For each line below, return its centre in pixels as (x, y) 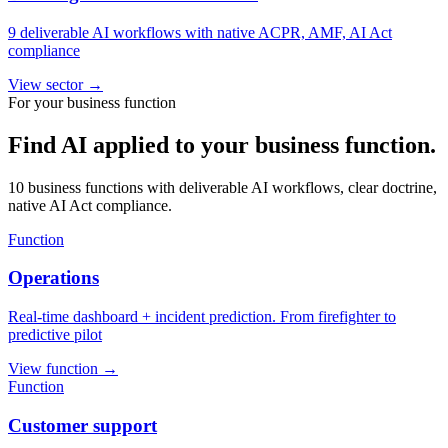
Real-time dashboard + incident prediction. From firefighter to (202, 317)
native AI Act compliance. (90, 205)
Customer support (82, 425)
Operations (53, 278)
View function (53, 369)
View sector (45, 84)
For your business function (92, 102)
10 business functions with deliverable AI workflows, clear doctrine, (222, 187)
